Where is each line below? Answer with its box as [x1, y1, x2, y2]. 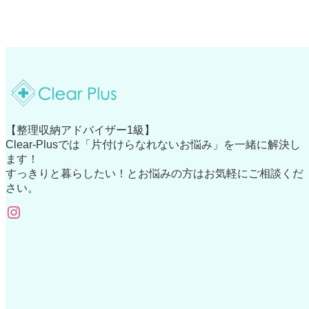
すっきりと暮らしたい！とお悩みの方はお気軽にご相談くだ [6, 168, 303, 180]
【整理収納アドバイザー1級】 [6, 124, 155, 137]
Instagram [5, 201, 19, 221]
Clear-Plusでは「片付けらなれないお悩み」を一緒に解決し [6, 139, 301, 151]
